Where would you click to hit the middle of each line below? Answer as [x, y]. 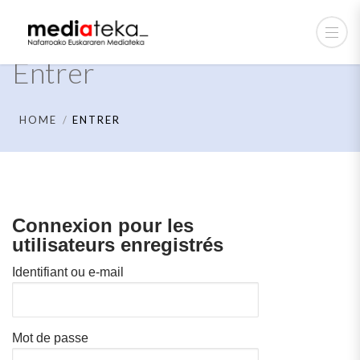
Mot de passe [50, 338]
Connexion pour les [103, 225]
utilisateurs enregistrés [118, 245]
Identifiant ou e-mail [68, 272]
